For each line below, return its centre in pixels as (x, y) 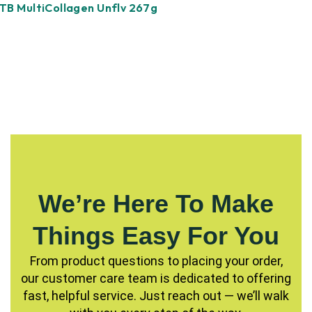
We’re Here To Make (156, 204)
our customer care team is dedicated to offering (156, 278)
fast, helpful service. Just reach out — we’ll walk (156, 296)
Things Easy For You (156, 236)
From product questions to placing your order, (156, 261)
